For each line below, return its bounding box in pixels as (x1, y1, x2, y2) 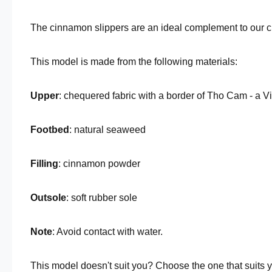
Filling (30, 158, 58, 169)
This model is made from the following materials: (30, 56, 237, 67)
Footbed (30, 124, 69, 135)
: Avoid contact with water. (52, 226, 163, 237)
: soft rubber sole (66, 192, 137, 203)
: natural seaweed (69, 124, 146, 135)
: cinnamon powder (58, 158, 140, 169)
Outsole (30, 192, 66, 203)
